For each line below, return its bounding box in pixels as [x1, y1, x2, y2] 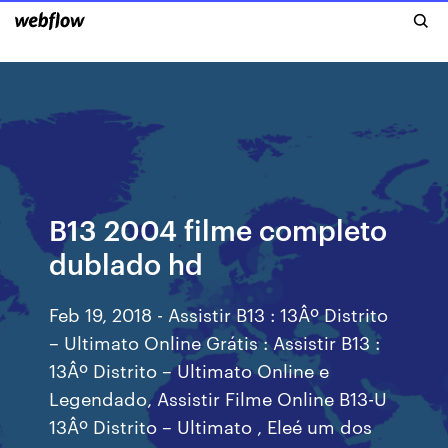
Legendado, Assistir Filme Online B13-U [49, 385, 388, 410]
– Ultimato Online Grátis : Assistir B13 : [49, 329, 381, 354]
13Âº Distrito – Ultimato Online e [49, 357, 330, 382]
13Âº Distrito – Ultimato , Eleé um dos [49, 413, 373, 438]
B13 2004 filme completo [49, 210, 388, 247]
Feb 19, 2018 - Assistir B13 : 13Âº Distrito [49, 301, 389, 326]
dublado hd [49, 244, 204, 281]
